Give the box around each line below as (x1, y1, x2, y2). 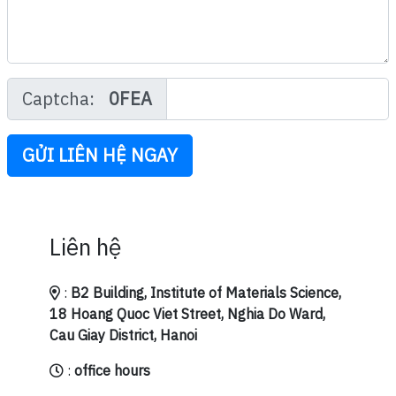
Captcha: (22, 87, 95, 111)
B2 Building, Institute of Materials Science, (71, 284, 341, 302)
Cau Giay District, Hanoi (49, 326, 197, 345)
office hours (74, 362, 150, 380)
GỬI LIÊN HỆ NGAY (22, 143, 178, 168)
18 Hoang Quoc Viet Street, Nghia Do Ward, (49, 305, 325, 324)
